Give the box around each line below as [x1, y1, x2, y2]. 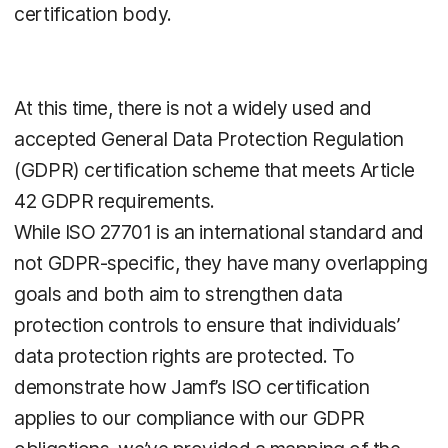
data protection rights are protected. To [14, 344, 355, 369]
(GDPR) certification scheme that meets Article [14, 158, 415, 183]
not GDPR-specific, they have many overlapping [14, 251, 428, 276]
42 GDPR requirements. [14, 189, 215, 214]
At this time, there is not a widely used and [14, 96, 372, 121]
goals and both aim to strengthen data [14, 282, 343, 307]
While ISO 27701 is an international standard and [14, 220, 424, 245]
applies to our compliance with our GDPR [14, 406, 365, 431]
